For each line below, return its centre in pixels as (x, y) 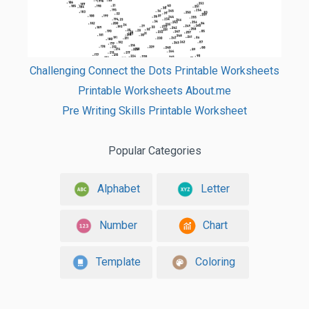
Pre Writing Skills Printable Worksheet (154, 110)
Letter (215, 188)
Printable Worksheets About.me (154, 90)
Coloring (215, 261)
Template (118, 261)
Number (118, 225)
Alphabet (118, 188)
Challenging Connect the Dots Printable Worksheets (154, 70)
